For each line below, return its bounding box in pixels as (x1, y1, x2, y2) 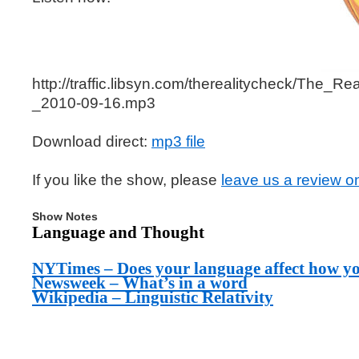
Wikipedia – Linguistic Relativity (32, 288, 273, 306)
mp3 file (151, 133, 205, 150)
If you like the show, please (32, 171, 221, 188)
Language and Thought (32, 224, 204, 241)
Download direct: (32, 133, 151, 150)
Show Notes (32, 210, 98, 223)
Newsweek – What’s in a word (32, 274, 248, 292)
